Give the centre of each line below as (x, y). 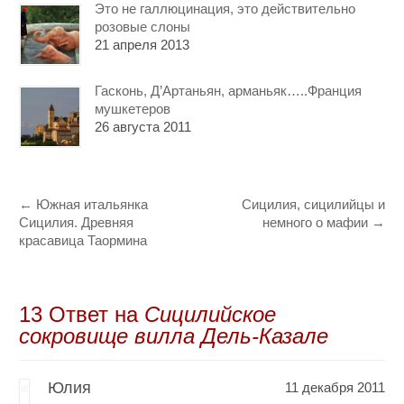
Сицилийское (211, 314)
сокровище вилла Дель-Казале (174, 335)
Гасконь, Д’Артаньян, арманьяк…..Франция (229, 90)
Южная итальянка (91, 204)
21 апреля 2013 (142, 44)
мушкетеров (133, 108)
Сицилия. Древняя (77, 222)
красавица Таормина (83, 240)
